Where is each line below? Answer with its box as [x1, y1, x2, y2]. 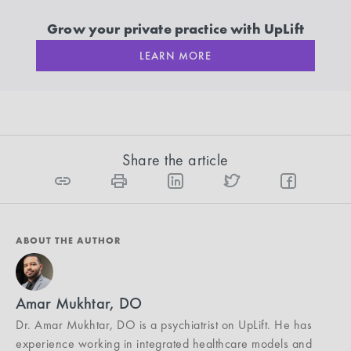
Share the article [122, 149, 229, 170]
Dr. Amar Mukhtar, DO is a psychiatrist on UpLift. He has [16, 316, 312, 333]
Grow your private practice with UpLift [47, 19, 304, 38]
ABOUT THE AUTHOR [16, 233, 121, 247]
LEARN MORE [139, 48, 212, 63]
